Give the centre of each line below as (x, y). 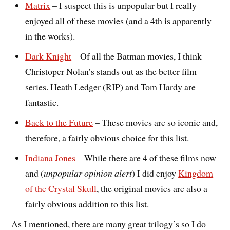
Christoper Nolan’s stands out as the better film (111, 72)
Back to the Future (59, 122)
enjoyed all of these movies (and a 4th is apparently (119, 21)
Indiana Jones (51, 158)
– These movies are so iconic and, (156, 122)
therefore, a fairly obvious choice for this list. (107, 138)
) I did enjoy (155, 173)
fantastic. (42, 102)
